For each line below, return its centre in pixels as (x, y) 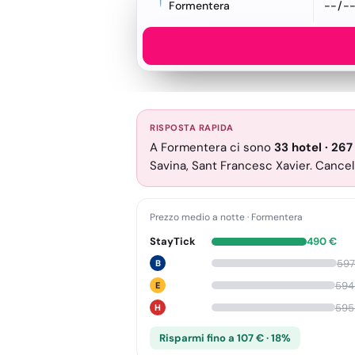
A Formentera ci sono (212, 147)
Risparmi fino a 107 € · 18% (225, 338)
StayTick (173, 241)
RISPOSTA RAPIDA (192, 128)
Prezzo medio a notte (197, 217)
